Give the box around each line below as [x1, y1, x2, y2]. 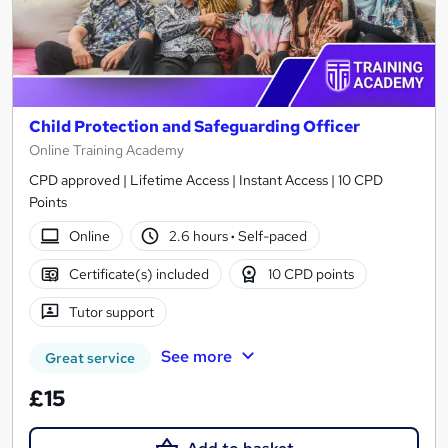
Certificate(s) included [68, 264, 209, 283]
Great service [45, 349, 135, 368]
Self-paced [235, 226, 308, 245]
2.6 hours [169, 226, 232, 245]
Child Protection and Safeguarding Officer [29, 116, 360, 138]
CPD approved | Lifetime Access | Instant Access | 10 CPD [29, 171, 383, 190]
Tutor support [68, 302, 154, 321]
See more [160, 346, 232, 368]
